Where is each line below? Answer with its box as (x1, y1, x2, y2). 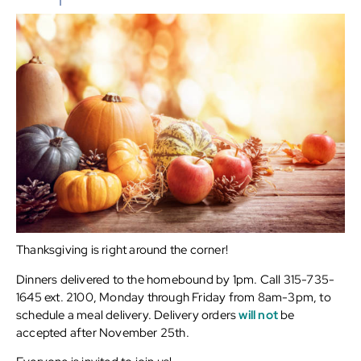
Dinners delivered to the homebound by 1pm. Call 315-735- (16, 271, 335, 288)
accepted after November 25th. (16, 324, 189, 341)
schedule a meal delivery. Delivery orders (16, 306, 239, 323)
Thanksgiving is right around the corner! (16, 242, 228, 259)
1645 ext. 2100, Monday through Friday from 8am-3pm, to (16, 288, 331, 305)
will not (239, 306, 279, 323)
